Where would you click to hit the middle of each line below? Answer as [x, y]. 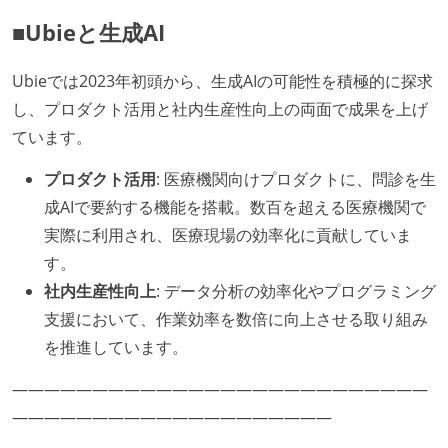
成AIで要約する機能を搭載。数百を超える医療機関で [235, 206]
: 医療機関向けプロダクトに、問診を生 [296, 178]
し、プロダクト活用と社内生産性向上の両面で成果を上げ [220, 109]
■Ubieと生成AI [88, 32]
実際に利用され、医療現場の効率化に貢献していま [228, 234]
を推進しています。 [116, 346]
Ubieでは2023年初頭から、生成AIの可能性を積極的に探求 [222, 81]
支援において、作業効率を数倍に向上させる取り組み [236, 318]
